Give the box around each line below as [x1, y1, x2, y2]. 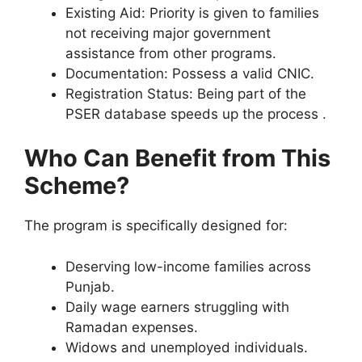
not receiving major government [65, 24, 271, 41]
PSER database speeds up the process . [65, 105, 326, 122]
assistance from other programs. [65, 44, 276, 61]
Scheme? [24, 171, 129, 200]
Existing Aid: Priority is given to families [65, 4, 319, 21]
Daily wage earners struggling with [65, 298, 289, 315]
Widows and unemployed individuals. [65, 339, 308, 356]
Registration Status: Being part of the [65, 85, 306, 102]
